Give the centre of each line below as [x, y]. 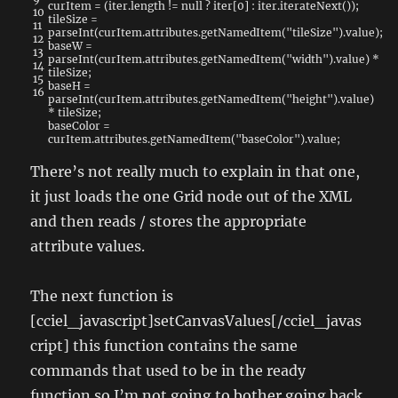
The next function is [102, 296]
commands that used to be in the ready [168, 371]
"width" [308, 60]
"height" [310, 99]
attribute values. [88, 247]
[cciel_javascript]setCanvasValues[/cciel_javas [196, 321]
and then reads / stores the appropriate [169, 222]
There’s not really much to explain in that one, [195, 172]
